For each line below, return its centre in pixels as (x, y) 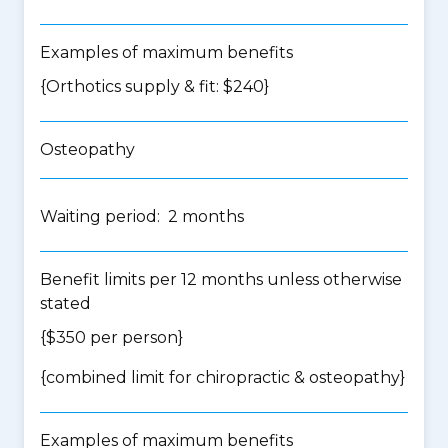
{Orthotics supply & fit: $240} (154, 86)
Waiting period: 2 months (142, 216)
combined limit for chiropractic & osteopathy (223, 377)
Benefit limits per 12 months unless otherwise (221, 279)
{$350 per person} (111, 337)
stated (65, 303)
